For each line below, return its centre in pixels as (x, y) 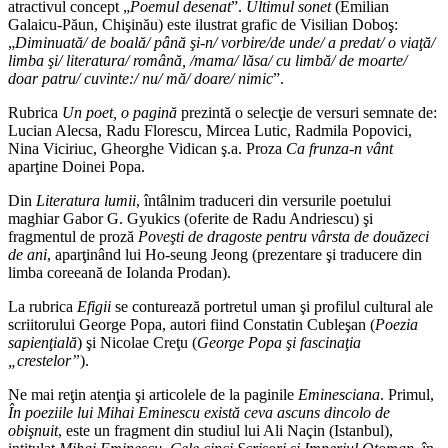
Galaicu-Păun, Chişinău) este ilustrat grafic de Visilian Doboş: (203, 25)
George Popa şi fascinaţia (279, 343)
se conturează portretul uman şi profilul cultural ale (272, 307)
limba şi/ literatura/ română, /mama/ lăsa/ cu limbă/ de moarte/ (207, 61)
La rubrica (42, 307)
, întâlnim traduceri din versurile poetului (263, 201)
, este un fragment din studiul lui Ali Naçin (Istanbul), (225, 431)
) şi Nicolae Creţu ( (137, 343)
